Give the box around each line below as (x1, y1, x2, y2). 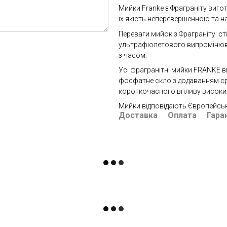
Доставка (119, 110, 158, 121)
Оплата (168, 110, 197, 121)
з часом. (119, 51, 148, 59)
